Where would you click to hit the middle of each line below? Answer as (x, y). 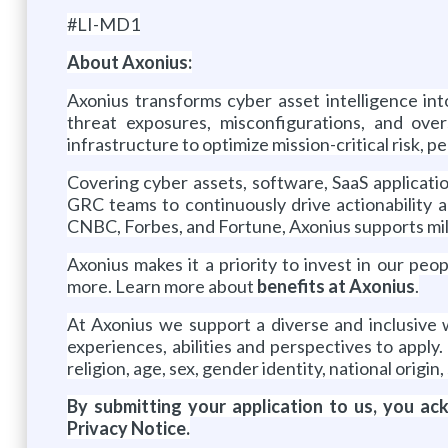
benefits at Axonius (335, 285)
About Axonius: (129, 61)
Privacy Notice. (128, 427)
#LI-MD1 (103, 23)
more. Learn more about (161, 285)
